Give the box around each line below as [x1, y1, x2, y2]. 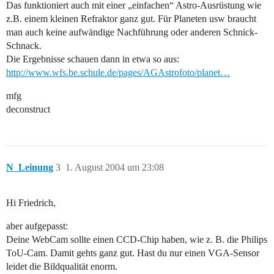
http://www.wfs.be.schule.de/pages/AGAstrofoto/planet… [6, 67, 230, 78]
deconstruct [6, 104, 50, 115]
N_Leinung [6, 162, 53, 173]
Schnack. [6, 40, 42, 51]
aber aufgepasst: [6, 221, 68, 232]
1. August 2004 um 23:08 [65, 162, 164, 173]
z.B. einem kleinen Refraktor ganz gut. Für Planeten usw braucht [6, 13, 256, 24]
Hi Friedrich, [6, 198, 56, 209]
